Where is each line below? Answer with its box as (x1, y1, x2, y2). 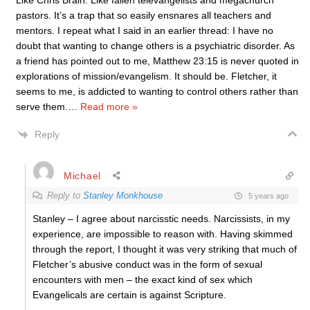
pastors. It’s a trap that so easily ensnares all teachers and (16, 10, 271, 21)
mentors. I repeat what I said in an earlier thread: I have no (16, 25, 273, 36)
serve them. (16, 101, 68, 112)
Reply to (47, 190, 83, 201)
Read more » (80, 101, 138, 112)
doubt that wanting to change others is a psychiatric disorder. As (16, 40, 295, 51)
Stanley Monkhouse (83, 190, 163, 201)
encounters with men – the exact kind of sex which (33, 274, 253, 285)
